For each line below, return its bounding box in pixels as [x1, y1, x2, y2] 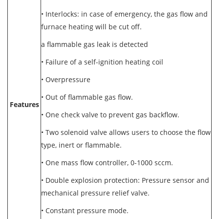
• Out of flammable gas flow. [41, 92, 135, 102]
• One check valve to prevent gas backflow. [41, 110, 181, 119]
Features [9, 100, 39, 109]
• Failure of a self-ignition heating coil [41, 57, 163, 66]
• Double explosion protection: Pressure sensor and [41, 175, 209, 185]
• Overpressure [41, 75, 90, 84]
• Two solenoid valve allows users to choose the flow [41, 128, 211, 137]
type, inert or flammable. [41, 140, 124, 150]
